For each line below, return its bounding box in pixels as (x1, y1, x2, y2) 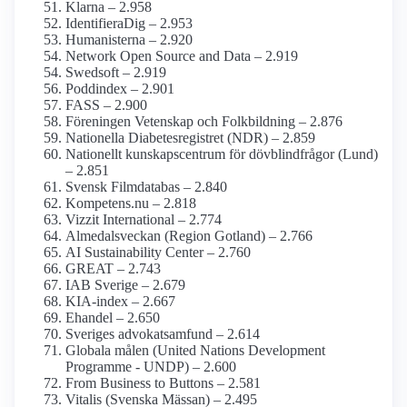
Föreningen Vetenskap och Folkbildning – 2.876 (65, 114, 342, 130)
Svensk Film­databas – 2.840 (65, 179, 227, 195)
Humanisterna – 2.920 (65, 32, 193, 48)
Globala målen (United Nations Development (65, 342, 325, 359)
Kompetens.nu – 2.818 (65, 195, 196, 212)
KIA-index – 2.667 (65, 293, 175, 310)
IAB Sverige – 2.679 (65, 277, 185, 293)
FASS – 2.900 (65, 97, 147, 114)
